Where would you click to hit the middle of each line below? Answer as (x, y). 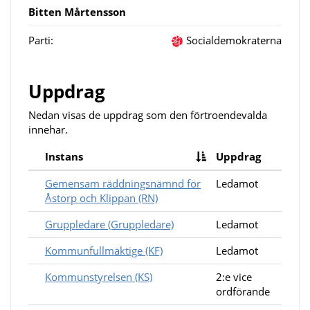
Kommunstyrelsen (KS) (99, 277)
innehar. (48, 129)
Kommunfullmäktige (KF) (104, 250)
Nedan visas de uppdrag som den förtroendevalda (148, 115)
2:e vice (234, 277)
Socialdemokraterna (232, 40)
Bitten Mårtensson (77, 12)
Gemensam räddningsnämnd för (123, 183)
